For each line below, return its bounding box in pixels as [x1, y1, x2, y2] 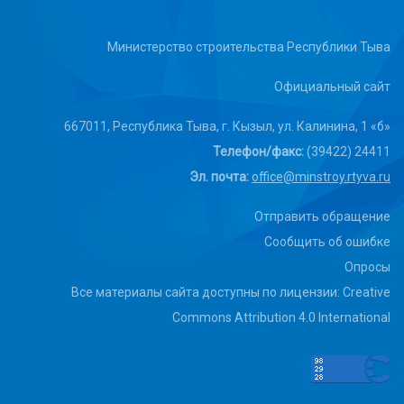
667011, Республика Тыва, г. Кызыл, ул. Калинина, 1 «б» [64, 119, 390, 134]
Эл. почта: [189, 170, 249, 185]
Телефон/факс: [213, 144, 304, 160]
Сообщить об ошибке [264, 234, 390, 250]
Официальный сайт [274, 79, 390, 95]
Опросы [344, 260, 390, 275]
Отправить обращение [254, 209, 390, 225]
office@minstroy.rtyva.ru [252, 170, 390, 185]
